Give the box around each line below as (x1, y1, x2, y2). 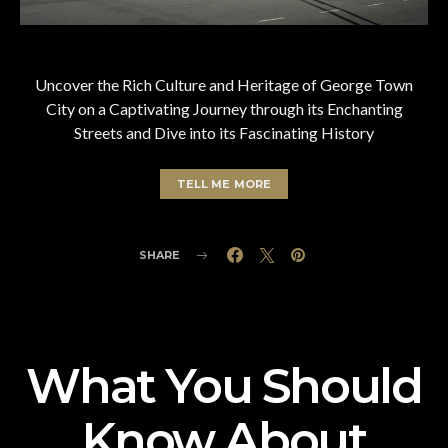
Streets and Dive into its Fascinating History (74, 123, 374, 143)
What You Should (26, 357, 422, 416)
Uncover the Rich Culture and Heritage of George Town (35, 75, 413, 95)
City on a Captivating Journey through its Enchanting (45, 99, 403, 119)
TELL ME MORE (176, 177, 272, 192)
